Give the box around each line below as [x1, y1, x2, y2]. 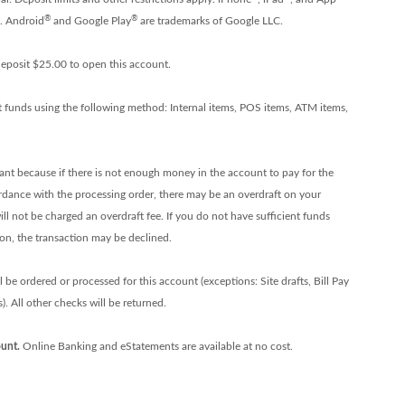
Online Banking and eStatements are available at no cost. [19, 341, 293, 352]
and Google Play [50, 15, 131, 26]
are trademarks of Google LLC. [137, 15, 283, 26]
